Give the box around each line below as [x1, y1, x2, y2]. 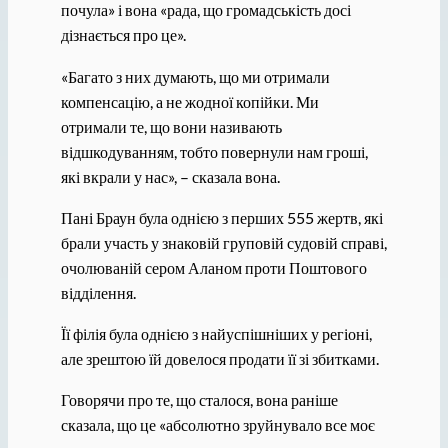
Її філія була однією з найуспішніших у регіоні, [60, 324, 372, 344]
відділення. [60, 282, 136, 302]
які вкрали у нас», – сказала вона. [60, 166, 280, 186]
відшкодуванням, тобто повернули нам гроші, [60, 141, 368, 161]
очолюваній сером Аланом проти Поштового [60, 257, 367, 277]
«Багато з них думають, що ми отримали [60, 66, 330, 86]
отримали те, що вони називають [60, 116, 282, 136]
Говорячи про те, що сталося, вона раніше [60, 390, 338, 410]
